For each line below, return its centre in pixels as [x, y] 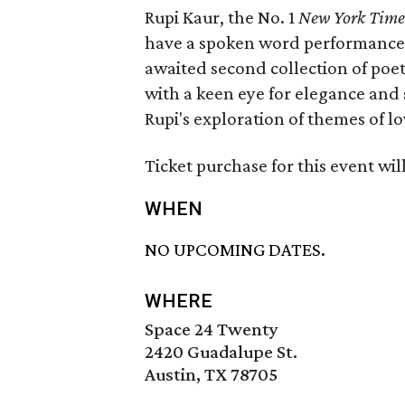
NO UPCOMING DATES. [235, 250]
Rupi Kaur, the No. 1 [221, 17]
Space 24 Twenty [212, 330]
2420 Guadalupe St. [221, 352]
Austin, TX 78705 [211, 375]
